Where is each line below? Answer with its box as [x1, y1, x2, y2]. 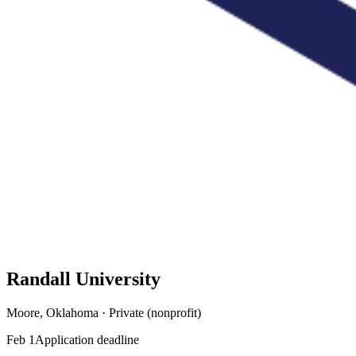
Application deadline [35, 332, 139, 346]
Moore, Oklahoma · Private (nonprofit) [6, 305, 201, 319]
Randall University [6, 268, 161, 289]
